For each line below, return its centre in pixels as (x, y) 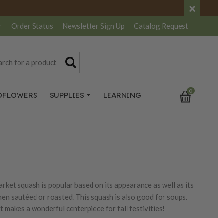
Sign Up (112, 26)
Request (175, 26)
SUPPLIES (67, 95)
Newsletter (81, 26)
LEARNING (122, 95)
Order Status (32, 26)
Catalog (148, 26)
